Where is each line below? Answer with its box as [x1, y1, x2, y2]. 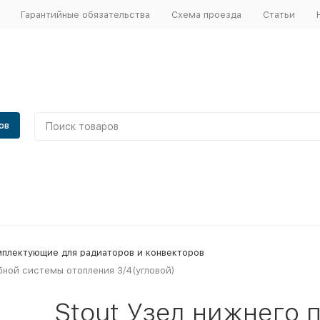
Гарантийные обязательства [20, 9, 150, 20]
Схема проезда [171, 9, 241, 20]
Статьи [262, 9, 295, 20]
